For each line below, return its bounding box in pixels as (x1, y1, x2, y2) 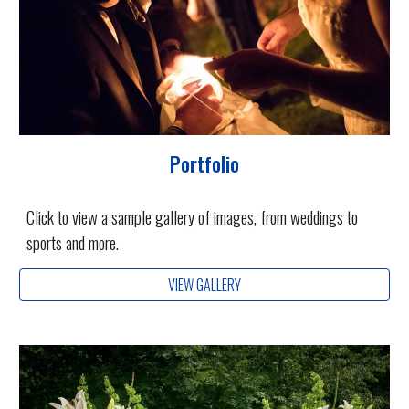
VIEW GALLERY (168, 273, 241, 296)
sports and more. (26, 229, 120, 255)
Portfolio (170, 147, 239, 179)
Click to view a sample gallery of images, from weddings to (26, 204, 359, 229)
